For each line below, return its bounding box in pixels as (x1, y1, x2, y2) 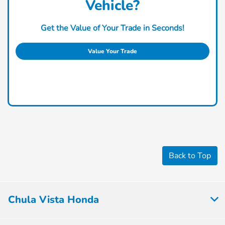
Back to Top (169, 150, 211, 161)
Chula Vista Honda (8, 192, 99, 206)
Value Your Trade (88, 47, 137, 55)
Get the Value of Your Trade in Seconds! (41, 22, 184, 34)
